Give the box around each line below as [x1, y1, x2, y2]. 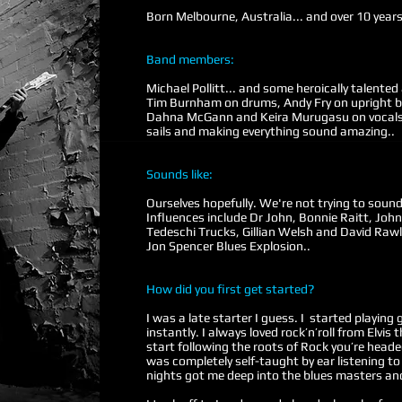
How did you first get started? [146, 282, 314, 296]
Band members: [146, 52, 234, 66]
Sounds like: [146, 167, 213, 181]
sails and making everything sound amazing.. [146, 124, 395, 138]
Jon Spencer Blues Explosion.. [146, 239, 310, 253]
